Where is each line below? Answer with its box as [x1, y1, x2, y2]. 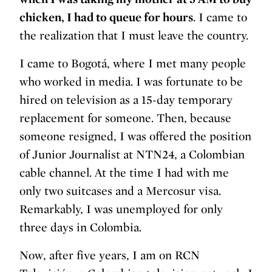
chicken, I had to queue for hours [19, 10, 193, 25]
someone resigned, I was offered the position [19, 129, 251, 144]
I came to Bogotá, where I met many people [19, 56, 246, 71]
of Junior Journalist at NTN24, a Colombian [19, 147, 245, 162]
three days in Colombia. [19, 220, 141, 235]
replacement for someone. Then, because [19, 110, 231, 126]
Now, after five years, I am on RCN [19, 248, 200, 263]
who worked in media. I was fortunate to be [19, 74, 243, 89]
